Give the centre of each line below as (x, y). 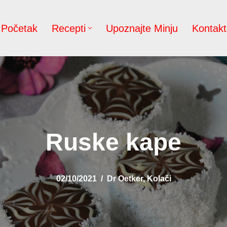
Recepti (68, 28)
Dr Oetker (125, 179)
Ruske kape (113, 142)
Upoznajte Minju (142, 28)
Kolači (159, 179)
